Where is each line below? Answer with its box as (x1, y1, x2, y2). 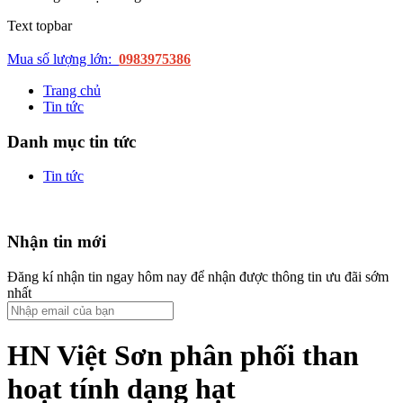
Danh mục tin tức (7, 131, 136, 151)
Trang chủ (43, 83, 101, 98)
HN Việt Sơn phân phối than (7, 339, 359, 372)
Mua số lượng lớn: (7, 51, 119, 67)
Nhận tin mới (7, 232, 106, 252)
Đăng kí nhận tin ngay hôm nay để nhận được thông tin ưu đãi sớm (7, 268, 389, 284)
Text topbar (7, 18, 72, 33)
